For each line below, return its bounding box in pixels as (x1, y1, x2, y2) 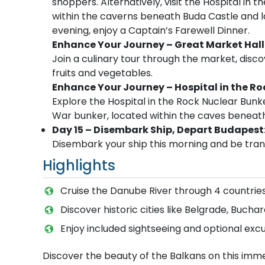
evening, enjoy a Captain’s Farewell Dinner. (52, 23, 250, 37)
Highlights (43, 155, 115, 175)
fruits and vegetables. (52, 66, 153, 80)
